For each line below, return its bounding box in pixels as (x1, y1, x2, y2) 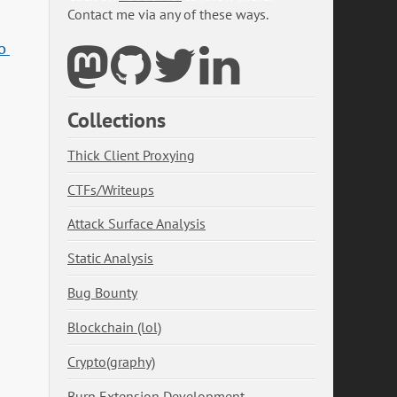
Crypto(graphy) (67, 352, 155, 370)
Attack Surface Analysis (67, 214, 206, 233)
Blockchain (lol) (67, 317, 161, 336)
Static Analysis (67, 249, 153, 268)
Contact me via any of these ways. (67, 5, 269, 24)
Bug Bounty (67, 284, 137, 302)
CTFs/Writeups (67, 180, 154, 198)
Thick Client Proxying (67, 145, 195, 164)
